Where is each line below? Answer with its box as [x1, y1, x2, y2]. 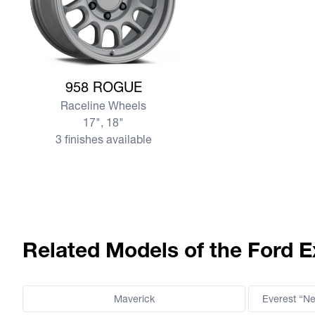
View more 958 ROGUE [27, 70, 146, 84]
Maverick [113, 292, 155, 306]
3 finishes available [55, 132, 152, 147]
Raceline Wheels [60, 98, 147, 113]
